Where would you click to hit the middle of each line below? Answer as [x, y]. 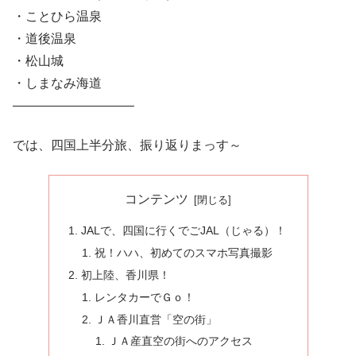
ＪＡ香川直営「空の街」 [156, 319]
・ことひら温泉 [57, 16]
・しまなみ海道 [57, 83]
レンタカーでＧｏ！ [145, 297]
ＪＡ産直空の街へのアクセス [181, 341]
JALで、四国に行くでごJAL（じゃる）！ [183, 231]
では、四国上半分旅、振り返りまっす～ [127, 145]
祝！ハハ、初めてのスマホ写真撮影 [184, 252]
